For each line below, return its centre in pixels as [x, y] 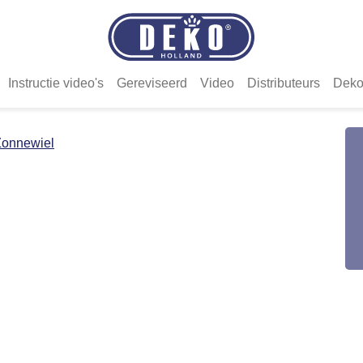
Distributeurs [284, 83]
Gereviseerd [152, 83]
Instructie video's [56, 83]
